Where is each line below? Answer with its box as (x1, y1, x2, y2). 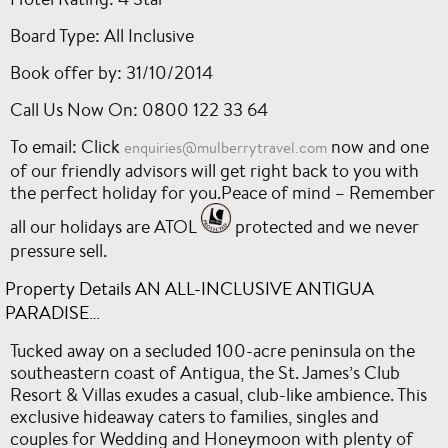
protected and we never (231, 214, 419, 238)
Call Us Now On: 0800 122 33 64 (10, 97, 268, 121)
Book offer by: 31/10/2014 (10, 60, 213, 84)
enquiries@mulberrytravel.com (124, 138, 327, 157)
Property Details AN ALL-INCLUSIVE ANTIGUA (5, 276, 374, 300)
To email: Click (10, 134, 124, 158)
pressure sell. (10, 238, 107, 262)
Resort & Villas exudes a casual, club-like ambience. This (10, 382, 427, 406)
